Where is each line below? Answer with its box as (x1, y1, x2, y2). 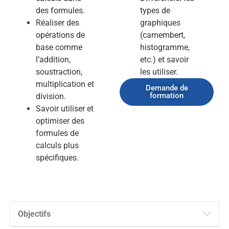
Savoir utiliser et (36, 103, 94, 113)
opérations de (36, 30, 85, 40)
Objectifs (18, 209, 51, 219)
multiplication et (36, 79, 94, 89)
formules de (36, 128, 79, 138)
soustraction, (36, 66, 82, 77)
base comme (36, 42, 82, 52)
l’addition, (36, 54, 71, 64)
